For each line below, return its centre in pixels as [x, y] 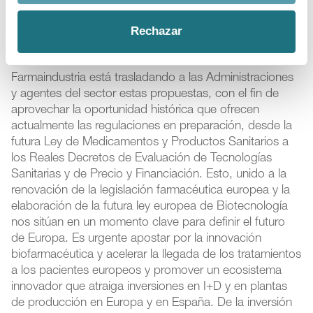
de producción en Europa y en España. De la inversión [152, 303]
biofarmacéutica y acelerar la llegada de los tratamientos [156, 255]
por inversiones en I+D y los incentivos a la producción [152, 29]
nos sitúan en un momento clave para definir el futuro [148, 223]
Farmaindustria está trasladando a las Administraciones [153, 78]
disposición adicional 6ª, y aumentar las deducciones [148, 13]
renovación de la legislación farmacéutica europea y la [151, 191]
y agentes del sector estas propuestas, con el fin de [145, 94]
